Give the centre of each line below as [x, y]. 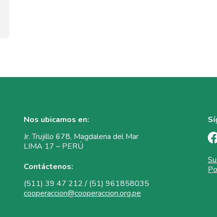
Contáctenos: [48, 166]
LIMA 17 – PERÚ [54, 146]
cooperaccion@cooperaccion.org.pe [82, 193]
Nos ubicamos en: [56, 119]
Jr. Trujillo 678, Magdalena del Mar [81, 136]
